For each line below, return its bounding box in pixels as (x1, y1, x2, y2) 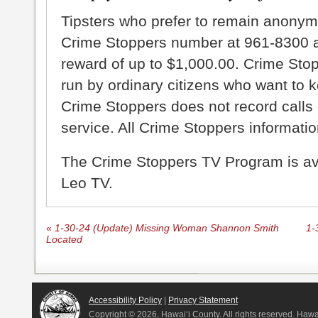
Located (46, 234, 82, 246)
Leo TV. (61, 175, 113, 192)
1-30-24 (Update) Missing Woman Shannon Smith (52, 223, 279, 234)
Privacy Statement (168, 295, 238, 306)
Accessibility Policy (89, 295, 162, 306)
